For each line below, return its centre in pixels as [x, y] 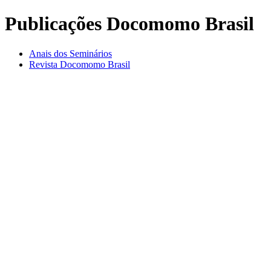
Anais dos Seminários [70, 53]
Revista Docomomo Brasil [80, 64]
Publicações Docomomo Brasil [129, 24]
